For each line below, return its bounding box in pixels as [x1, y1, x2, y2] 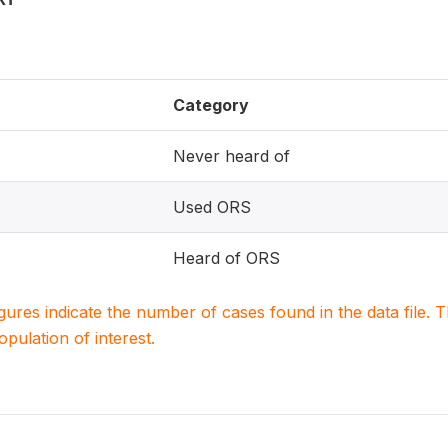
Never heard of [173, 146, 290, 166]
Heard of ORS [173, 248, 280, 268]
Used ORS [173, 197, 251, 217]
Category [173, 95, 249, 115]
